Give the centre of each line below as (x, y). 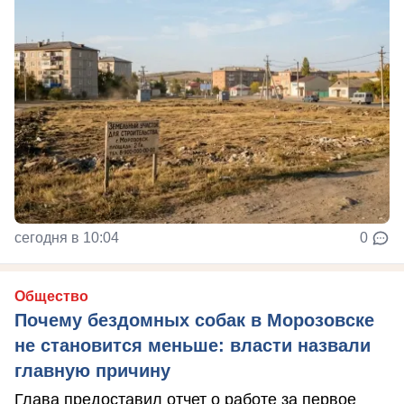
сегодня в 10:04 (67, 238)
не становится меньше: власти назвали (193, 346)
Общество (51, 297)
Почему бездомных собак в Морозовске (194, 321)
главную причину (92, 371)
